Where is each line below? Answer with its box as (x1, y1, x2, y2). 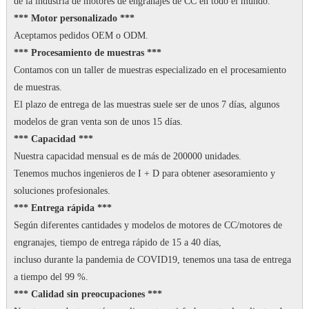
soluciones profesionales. (13, 186, 110, 197)
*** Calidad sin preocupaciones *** (13, 289, 162, 300)
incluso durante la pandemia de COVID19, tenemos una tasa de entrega (13, 255, 291, 266)
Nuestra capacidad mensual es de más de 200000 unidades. (13, 151, 241, 162)
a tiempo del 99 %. (13, 272, 88, 283)
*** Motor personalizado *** (13, 13, 134, 24)
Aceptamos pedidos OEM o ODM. (13, 30, 148, 41)
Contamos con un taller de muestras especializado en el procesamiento (13, 65, 286, 76)
